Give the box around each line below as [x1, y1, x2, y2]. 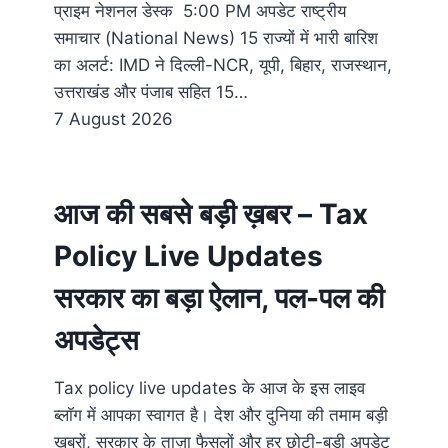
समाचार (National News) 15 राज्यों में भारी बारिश [54, 28, 378, 49]
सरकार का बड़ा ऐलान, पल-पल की [54, 281, 384, 316]
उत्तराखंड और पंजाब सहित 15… [54, 82, 248, 103]
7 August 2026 [54, 109, 173, 130]
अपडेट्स [54, 323, 139, 358]
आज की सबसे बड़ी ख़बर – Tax [54, 197, 368, 232]
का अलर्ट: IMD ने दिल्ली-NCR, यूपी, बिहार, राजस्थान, [54, 55, 392, 76]
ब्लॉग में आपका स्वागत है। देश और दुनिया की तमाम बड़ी [54, 405, 388, 426]
